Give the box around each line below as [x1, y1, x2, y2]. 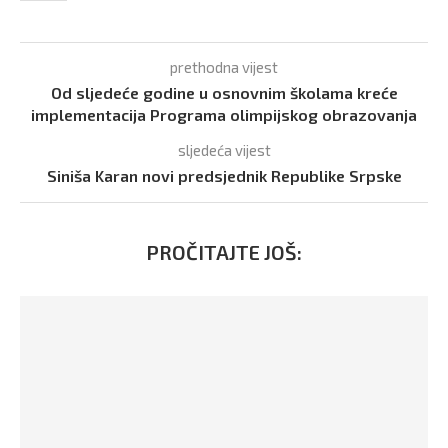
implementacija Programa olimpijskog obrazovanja [31, 105, 417, 125]
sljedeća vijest [177, 141, 271, 160]
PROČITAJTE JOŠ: [146, 240, 302, 265]
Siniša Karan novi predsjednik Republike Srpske [46, 166, 402, 186]
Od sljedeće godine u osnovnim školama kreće [50, 83, 398, 103]
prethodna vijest [170, 58, 278, 77]
